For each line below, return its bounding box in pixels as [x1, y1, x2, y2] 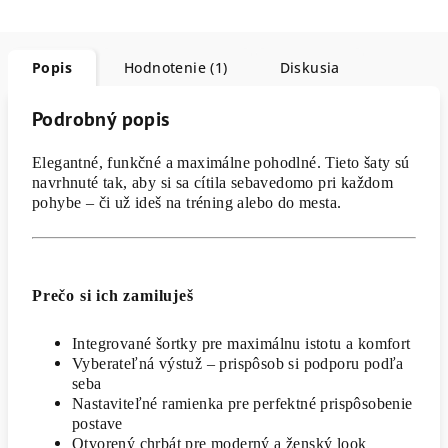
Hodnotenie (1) [124, 57, 228, 77]
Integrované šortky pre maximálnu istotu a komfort [72, 334, 411, 352]
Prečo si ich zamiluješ [32, 286, 194, 304]
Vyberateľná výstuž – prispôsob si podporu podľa [72, 354, 404, 372]
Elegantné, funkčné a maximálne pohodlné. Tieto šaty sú [32, 153, 410, 171]
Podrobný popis [32, 105, 170, 132]
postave [72, 414, 123, 432]
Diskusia [279, 57, 340, 77]
